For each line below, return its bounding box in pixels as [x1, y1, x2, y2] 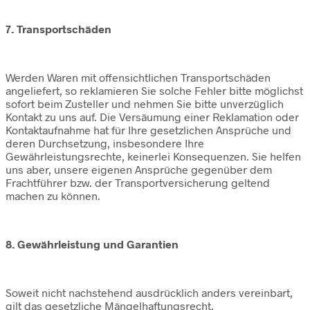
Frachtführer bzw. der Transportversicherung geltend [6, 176, 270, 190]
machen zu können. [6, 189, 100, 203]
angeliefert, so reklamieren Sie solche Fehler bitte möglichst [6, 84, 303, 98]
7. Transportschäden [6, 22, 111, 36]
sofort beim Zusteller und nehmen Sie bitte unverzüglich [6, 97, 284, 111]
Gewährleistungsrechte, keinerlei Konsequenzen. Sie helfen [6, 149, 301, 163]
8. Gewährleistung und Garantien [6, 237, 179, 251]
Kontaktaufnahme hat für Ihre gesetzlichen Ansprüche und [6, 123, 291, 137]
